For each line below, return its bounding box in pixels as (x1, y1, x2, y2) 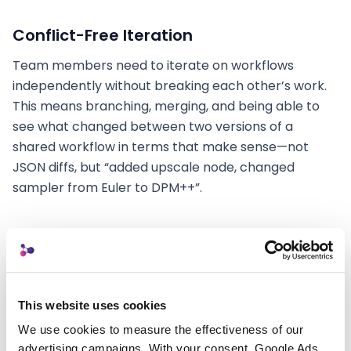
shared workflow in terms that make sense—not (13, 138, 309, 156)
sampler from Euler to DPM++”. (13, 179, 202, 197)
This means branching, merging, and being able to (13, 97, 320, 115)
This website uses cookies (18, 298, 167, 312)
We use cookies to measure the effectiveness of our (18, 323, 303, 337)
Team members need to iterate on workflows (13, 56, 294, 74)
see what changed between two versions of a (13, 118, 293, 136)
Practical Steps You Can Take (13, 267, 296, 293)
